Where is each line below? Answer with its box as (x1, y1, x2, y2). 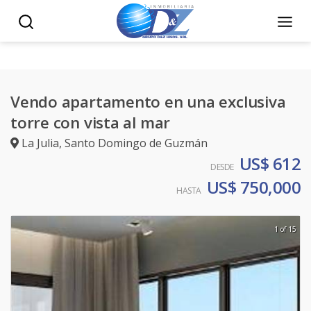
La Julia (22, 135, 59, 151)
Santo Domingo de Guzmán (65, 135, 208, 151)
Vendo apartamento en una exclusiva (10, 91, 286, 112)
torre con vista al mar (10, 112, 171, 133)
